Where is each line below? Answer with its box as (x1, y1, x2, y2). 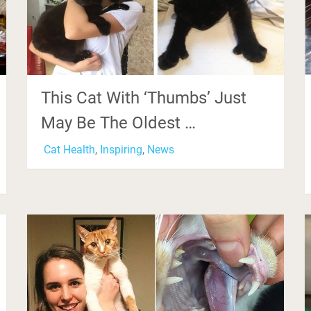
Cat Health (44, 143, 96, 157)
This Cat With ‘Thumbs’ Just (41, 88, 247, 108)
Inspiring (100, 143, 143, 157)
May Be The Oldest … (41, 113, 196, 133)
